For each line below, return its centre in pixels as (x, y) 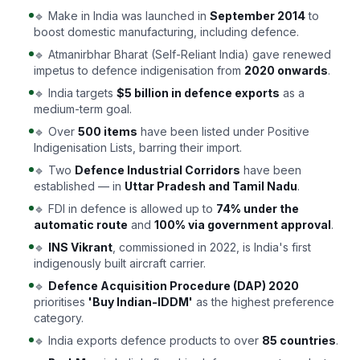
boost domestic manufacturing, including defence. (166, 32)
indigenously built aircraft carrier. (120, 263)
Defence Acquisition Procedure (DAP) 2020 (174, 286)
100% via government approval (243, 225)
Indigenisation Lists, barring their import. (138, 147)
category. (59, 318)
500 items (108, 131)
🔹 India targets (75, 93)
